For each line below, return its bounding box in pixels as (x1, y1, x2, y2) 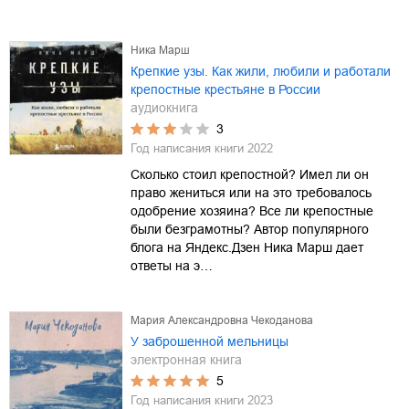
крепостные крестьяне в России (131, 81, 320, 97)
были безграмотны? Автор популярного (131, 221, 369, 236)
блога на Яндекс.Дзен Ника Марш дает (131, 239, 363, 255)
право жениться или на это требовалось (131, 184, 372, 200)
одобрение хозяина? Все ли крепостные (131, 203, 373, 218)
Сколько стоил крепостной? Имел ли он (131, 166, 369, 182)
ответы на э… (131, 257, 213, 273)
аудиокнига (131, 100, 198, 115)
